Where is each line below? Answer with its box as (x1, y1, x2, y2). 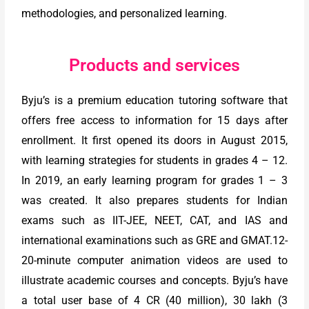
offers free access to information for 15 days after (21, 114, 288, 128)
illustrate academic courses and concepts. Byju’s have (21, 274, 288, 288)
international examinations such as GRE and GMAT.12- (21, 234, 288, 248)
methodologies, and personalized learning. (21, 6, 228, 20)
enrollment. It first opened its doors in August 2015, (21, 134, 288, 148)
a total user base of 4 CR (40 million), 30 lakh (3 (21, 294, 288, 308)
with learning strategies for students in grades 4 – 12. (21, 154, 288, 168)
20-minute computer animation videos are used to (21, 254, 288, 268)
